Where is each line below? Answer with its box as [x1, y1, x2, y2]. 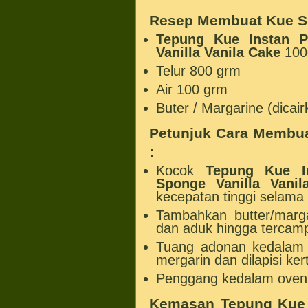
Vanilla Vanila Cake [156, 44, 281, 60]
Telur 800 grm [156, 63, 241, 78]
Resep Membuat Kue [149, 12, 298, 28]
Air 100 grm [156, 81, 228, 97]
